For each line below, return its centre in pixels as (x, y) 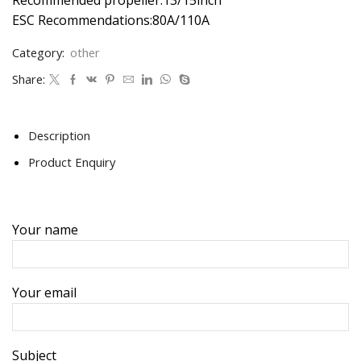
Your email (44, 293)
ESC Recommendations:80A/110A (111, 20)
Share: (29, 79)
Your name (45, 230)
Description (59, 135)
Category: (40, 52)
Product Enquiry (72, 162)
